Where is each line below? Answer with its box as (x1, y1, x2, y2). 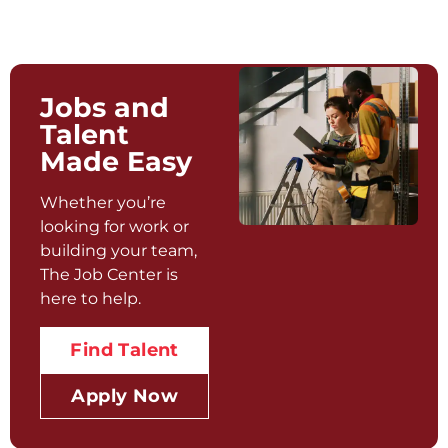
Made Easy (40, 144, 192, 179)
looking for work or (40, 217, 189, 237)
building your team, (40, 241, 197, 261)
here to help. (40, 289, 141, 309)
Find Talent (70, 339, 179, 362)
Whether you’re (40, 193, 166, 213)
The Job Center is (40, 265, 178, 285)
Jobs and (40, 90, 169, 125)
